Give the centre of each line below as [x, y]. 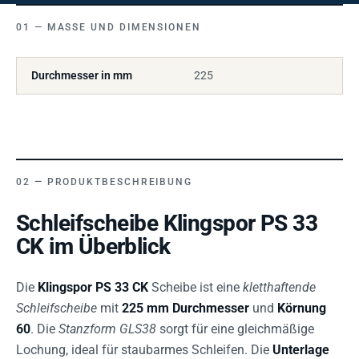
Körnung [302, 308]
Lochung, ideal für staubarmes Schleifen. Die [144, 349]
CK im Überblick [93, 246]
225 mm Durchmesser [186, 308]
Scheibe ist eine [196, 287]
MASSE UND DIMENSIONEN [120, 27]
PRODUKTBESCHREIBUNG [120, 182]
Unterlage [301, 349]
